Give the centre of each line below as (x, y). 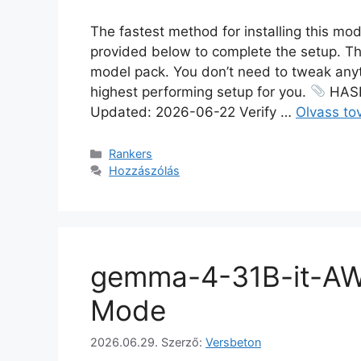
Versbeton (233, 342)
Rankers (131, 154)
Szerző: (183, 342)
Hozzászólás (145, 171)
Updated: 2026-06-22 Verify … (193, 112)
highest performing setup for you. (200, 91)
